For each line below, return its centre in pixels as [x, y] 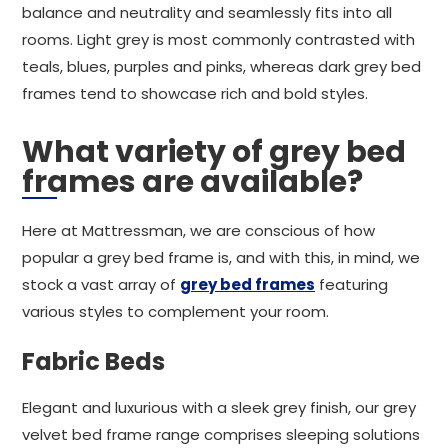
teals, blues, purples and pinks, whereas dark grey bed [221, 66]
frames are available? [192, 182]
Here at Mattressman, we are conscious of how [198, 230]
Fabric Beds [93, 361]
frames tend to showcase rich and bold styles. [195, 93]
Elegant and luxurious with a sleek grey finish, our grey [219, 407]
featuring [351, 284]
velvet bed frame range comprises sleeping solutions [221, 434]
